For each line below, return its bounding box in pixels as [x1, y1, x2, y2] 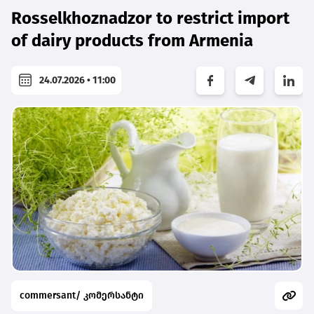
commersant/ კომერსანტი [20, 289, 144, 301]
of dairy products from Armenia [11, 31, 253, 51]
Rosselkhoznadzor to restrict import [11, 8, 289, 29]
